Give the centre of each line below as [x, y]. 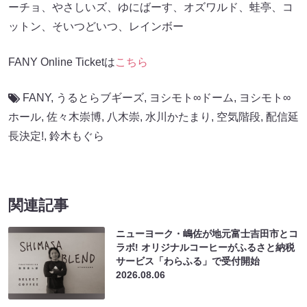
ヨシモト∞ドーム [192, 97]
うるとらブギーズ [100, 97]
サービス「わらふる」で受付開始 [188, 261]
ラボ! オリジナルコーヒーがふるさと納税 [206, 247]
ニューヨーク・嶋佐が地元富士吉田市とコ [207, 233]
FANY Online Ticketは [62, 62]
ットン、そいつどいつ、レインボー [96, 26]
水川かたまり [178, 116]
